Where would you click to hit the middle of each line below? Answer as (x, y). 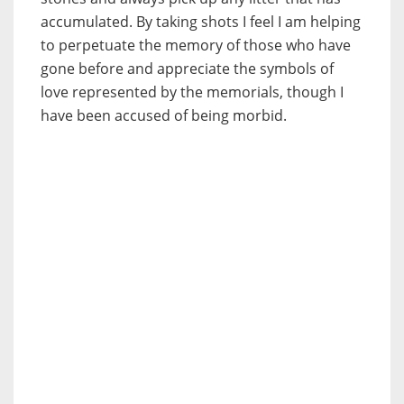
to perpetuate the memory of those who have (196, 45)
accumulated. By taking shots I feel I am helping (201, 21)
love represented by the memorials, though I (192, 92)
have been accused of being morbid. (164, 115)
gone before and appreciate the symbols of (187, 68)
